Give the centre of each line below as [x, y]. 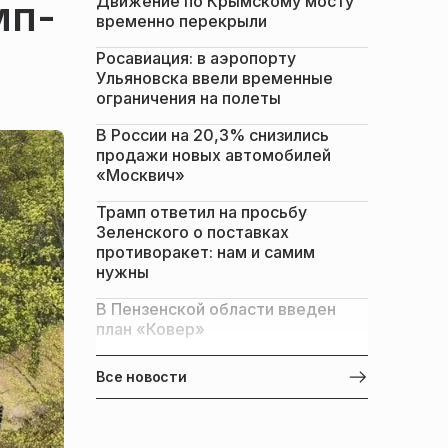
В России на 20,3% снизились [212, 135]
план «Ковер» [150, 329]
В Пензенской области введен [216, 309]
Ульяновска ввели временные [214, 78]
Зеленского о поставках [192, 232]
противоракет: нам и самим [205, 252]
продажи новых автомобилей [213, 155]
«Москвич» [140, 175]
